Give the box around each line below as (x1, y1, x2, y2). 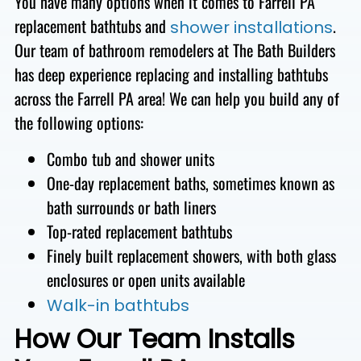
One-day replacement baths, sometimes (46, 170, 276, 195)
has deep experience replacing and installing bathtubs (14, 62, 328, 87)
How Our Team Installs (14, 320, 295, 357)
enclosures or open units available (46, 267, 249, 292)
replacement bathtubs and (14, 14, 170, 39)
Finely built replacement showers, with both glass (46, 243, 336, 268)
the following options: (14, 110, 143, 135)
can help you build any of (190, 86, 339, 111)
